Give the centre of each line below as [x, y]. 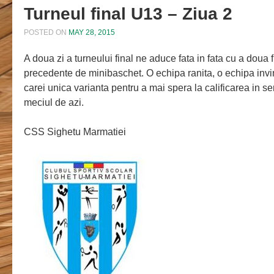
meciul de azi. [54, 103]
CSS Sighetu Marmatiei [75, 132]
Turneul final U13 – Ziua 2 [128, 13]
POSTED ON [46, 33]
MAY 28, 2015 [91, 33]
